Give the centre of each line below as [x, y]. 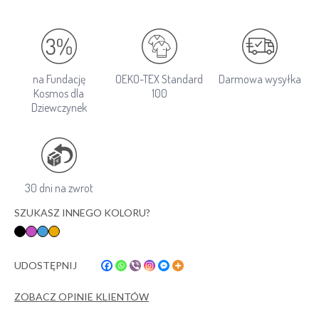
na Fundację [59, 79]
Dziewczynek [59, 108]
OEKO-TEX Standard [159, 79]
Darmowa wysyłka [260, 79]
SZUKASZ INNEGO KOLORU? [82, 213]
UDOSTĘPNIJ [46, 265]
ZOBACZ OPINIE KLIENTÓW [82, 296]
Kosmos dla [59, 93]
